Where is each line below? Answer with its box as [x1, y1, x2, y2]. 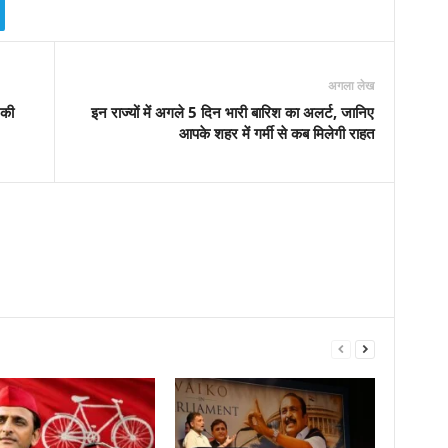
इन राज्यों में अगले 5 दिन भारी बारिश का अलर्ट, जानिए [90, 101, 374, 122]
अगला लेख [327, 76, 374, 94]
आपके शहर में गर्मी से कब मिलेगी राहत [178, 122, 374, 143]
